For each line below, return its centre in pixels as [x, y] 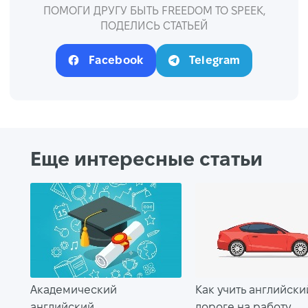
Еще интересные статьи [147, 158]
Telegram [214, 60]
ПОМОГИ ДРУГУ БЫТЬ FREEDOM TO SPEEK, [154, 10]
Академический [74, 289]
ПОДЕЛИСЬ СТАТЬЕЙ [154, 25]
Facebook [116, 60]
